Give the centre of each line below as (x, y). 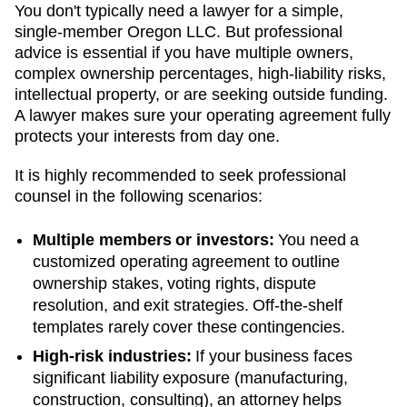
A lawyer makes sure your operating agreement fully (203, 115)
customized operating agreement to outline (186, 261)
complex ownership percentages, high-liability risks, (200, 73)
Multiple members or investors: (154, 239)
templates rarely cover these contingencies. (189, 327)
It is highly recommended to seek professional (180, 175)
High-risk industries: (112, 356)
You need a (316, 239)
